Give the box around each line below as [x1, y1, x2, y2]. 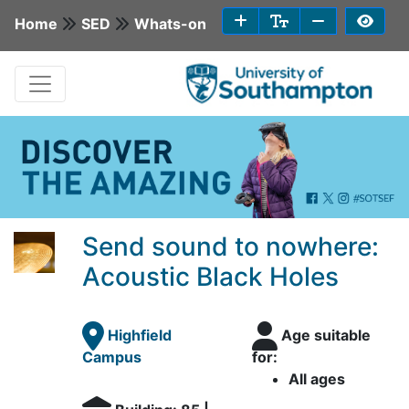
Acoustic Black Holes [81, 261, 339, 292]
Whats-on [134, 14, 206, 33]
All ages [288, 370, 346, 388]
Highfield [103, 326, 172, 344]
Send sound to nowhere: [81, 231, 379, 262]
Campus [81, 348, 142, 366]
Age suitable [281, 326, 372, 344]
